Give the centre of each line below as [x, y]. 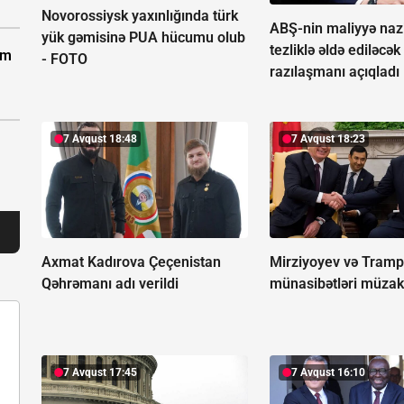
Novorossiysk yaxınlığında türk [140, 16]
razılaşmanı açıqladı [335, 72]
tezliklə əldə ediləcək [335, 50]
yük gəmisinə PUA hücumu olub [143, 38]
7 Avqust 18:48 [100, 139]
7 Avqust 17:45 [100, 373]
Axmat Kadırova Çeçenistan [131, 262]
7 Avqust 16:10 [329, 373]
